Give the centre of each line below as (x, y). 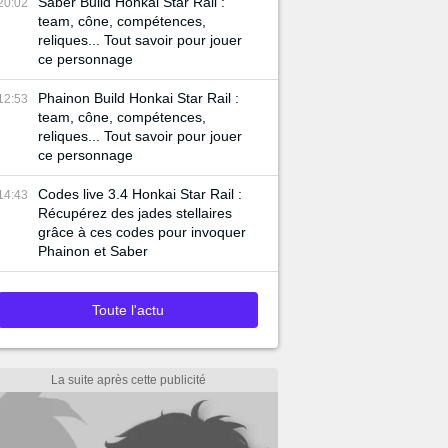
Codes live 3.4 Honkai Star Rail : (140, 194)
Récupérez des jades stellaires (135, 213)
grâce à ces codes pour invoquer (142, 232)
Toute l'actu (128, 310)
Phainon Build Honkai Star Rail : (138, 98)
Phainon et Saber (93, 251)
